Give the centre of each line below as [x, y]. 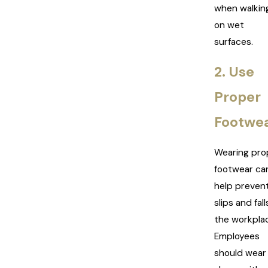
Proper [237, 97]
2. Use [234, 72]
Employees [237, 237]
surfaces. [234, 42]
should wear [240, 253]
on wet [229, 25]
